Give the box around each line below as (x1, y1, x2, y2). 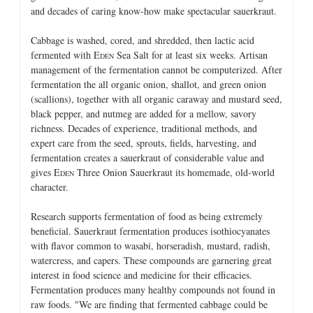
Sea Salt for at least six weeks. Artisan (114, 48, 268, 61)
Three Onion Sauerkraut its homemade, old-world (74, 165, 275, 179)
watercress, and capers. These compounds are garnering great (31, 253, 272, 267)
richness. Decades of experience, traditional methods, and (31, 121, 257, 135)
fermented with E (31, 48, 100, 61)
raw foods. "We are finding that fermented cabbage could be (31, 297, 268, 311)
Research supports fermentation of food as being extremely (31, 209, 263, 223)
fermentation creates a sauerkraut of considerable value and (31, 150, 264, 164)
